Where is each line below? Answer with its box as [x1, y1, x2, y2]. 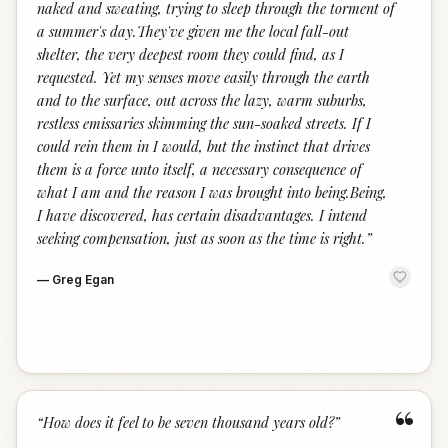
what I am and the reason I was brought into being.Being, [37, 182, 387, 202]
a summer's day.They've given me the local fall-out [37, 21, 349, 41]
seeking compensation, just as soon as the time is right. [37, 228, 366, 248]
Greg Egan [52, 272, 114, 287]
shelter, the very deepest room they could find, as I [37, 44, 344, 64]
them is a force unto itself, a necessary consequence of [37, 159, 362, 179]
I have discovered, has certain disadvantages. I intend [37, 205, 367, 225]
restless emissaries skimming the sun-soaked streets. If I [37, 113, 371, 133]
